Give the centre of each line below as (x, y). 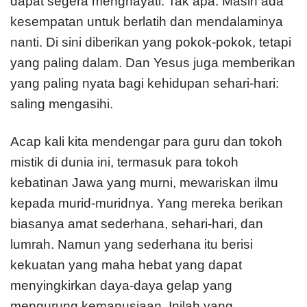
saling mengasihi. (62, 104)
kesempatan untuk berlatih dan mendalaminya (147, 22)
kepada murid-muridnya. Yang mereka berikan (147, 204)
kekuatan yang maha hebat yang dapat (126, 265)
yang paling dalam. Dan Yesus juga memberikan (153, 63)
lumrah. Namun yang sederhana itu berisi (132, 245)
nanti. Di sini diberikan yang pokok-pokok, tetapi (151, 42)
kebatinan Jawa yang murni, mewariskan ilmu (144, 183)
